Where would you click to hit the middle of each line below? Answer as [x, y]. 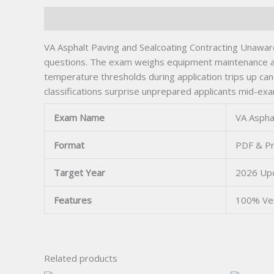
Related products [81, 258]
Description [68, 19]
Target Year [80, 172]
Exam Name [79, 117]
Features [73, 200]
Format [69, 145]
